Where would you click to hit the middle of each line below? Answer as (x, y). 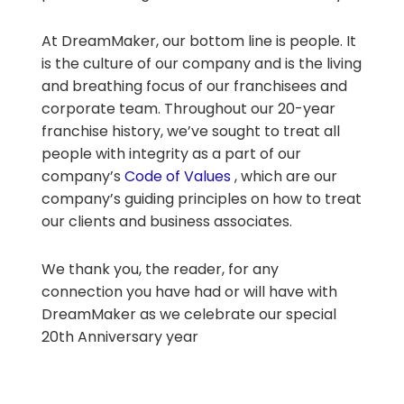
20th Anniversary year (119, 336)
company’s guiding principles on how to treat (201, 198)
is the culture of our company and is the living (201, 63)
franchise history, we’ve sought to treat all (190, 131)
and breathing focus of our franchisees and (194, 86)
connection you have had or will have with (189, 291)
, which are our (284, 176)
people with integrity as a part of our (171, 153)
